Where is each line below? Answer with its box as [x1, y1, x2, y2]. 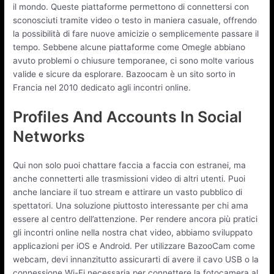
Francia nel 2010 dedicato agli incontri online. [13, 82, 191, 92]
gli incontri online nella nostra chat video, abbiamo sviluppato [13, 228, 253, 238]
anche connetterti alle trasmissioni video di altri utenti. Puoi [13, 174, 246, 184]
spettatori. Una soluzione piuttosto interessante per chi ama [13, 201, 249, 211]
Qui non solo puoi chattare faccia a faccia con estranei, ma [13, 160, 246, 171]
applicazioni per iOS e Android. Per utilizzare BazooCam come [13, 241, 256, 251]
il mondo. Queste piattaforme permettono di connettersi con [13, 1, 250, 12]
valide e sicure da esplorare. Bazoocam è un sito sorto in [13, 68, 236, 79]
